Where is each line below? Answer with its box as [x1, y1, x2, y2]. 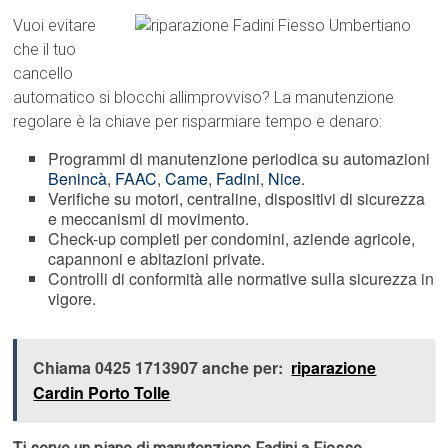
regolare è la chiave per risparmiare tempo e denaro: [13, 112, 383, 132]
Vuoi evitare [13, 16, 97, 36]
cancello [13, 64, 74, 84]
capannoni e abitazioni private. [48, 247, 266, 271]
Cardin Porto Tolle [33, 381, 171, 405]
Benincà [48, 167, 108, 191]
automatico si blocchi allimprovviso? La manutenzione [13, 88, 395, 108]
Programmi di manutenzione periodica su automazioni [48, 147, 431, 171]
